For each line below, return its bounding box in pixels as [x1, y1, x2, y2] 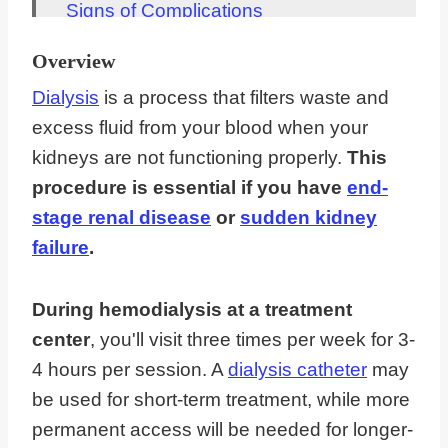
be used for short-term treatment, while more [32, 389, 410, 411]
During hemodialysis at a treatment [32, 299, 352, 321]
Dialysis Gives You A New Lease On [66, 220, 376, 242]
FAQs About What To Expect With [66, 152, 354, 174]
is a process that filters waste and [99, 87, 389, 109]
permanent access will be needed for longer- [32, 419, 413, 441]
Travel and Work [66, 114, 207, 136]
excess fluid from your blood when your [32, 117, 368, 139]
